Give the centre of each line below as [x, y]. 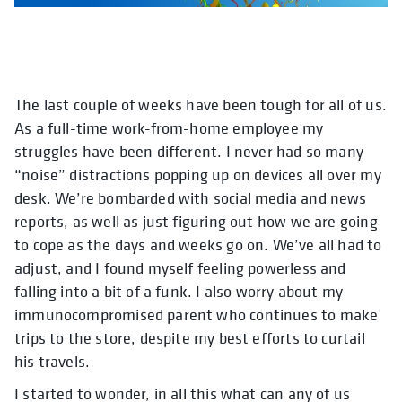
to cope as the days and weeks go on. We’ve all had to [198, 244]
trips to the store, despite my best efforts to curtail [190, 337]
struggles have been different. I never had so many [189, 151]
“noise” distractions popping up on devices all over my [198, 174]
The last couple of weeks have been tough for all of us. [201, 104]
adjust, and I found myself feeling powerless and [180, 267]
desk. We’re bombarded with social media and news [191, 197]
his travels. [52, 361]
